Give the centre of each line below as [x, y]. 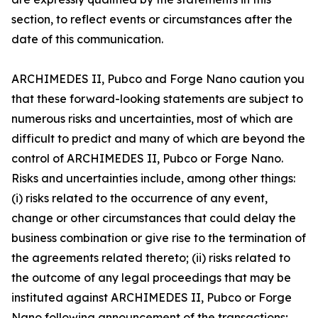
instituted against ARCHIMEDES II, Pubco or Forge [152, 297]
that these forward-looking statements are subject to [157, 98]
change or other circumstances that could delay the [154, 218]
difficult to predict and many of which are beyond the [158, 138]
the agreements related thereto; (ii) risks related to [151, 257]
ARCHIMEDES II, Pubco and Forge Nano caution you [158, 78]
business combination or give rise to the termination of [159, 237]
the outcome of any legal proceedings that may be [151, 277]
